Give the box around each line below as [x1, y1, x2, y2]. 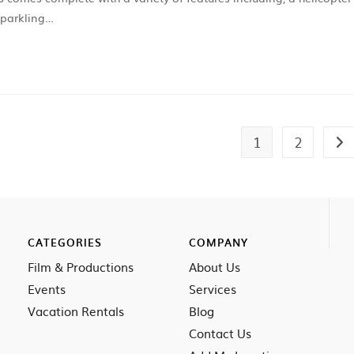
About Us [189, 258, 240, 276]
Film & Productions [28, 258, 134, 276]
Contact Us [189, 324, 251, 342]
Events [28, 280, 66, 298]
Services [189, 280, 236, 298]
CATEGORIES [28, 235, 102, 250]
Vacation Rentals [28, 302, 124, 320]
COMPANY [189, 235, 248, 250]
